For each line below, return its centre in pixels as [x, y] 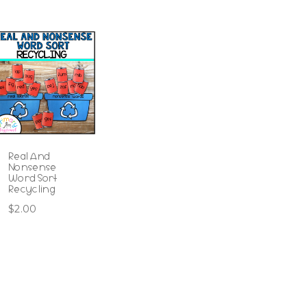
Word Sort [33, 179]
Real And [29, 157]
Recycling [32, 189]
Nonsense [32, 168]
